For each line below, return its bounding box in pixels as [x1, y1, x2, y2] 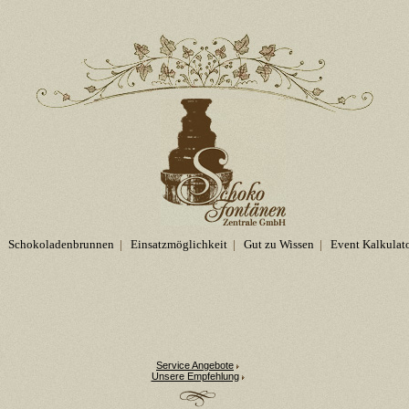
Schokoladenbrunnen [7, 237, 114, 251]
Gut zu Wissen [243, 237, 314, 251]
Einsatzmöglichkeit [130, 237, 227, 251]
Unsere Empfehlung [151, 371, 239, 382]
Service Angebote [156, 360, 234, 371]
